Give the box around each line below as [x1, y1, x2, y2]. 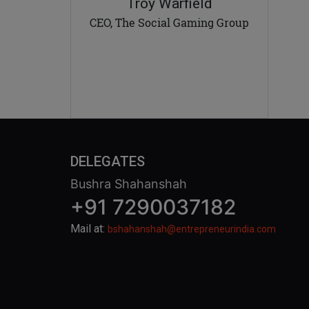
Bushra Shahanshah [70, 177, 187, 191]
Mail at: [70, 222, 108, 235]
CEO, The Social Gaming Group [90, 15, 250, 30]
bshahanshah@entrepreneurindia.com [108, 223, 276, 235]
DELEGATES [70, 153, 145, 170]
